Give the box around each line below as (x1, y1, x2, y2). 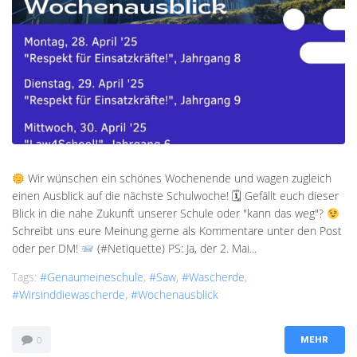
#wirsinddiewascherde (12, 287, 125, 303)
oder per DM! (12, 241, 81, 257)
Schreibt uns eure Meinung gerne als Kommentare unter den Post (12, 223, 342, 239)
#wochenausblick (131, 287, 218, 303)
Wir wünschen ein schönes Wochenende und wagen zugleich (24, 171, 331, 186)
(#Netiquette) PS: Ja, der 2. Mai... (93, 241, 257, 257)
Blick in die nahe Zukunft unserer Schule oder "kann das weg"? (12, 206, 327, 222)
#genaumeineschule (40, 269, 143, 285)
